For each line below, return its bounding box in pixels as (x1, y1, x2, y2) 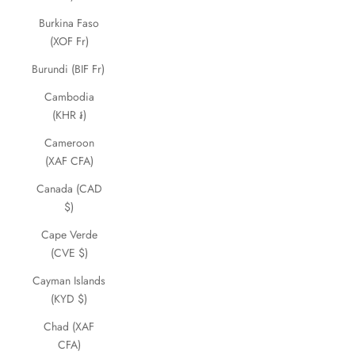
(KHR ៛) (52, 107, 86, 123)
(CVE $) (50, 245, 88, 261)
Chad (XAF (44, 319, 94, 334)
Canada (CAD (36, 181, 102, 197)
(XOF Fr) (49, 33, 89, 49)
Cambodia (44, 89, 94, 105)
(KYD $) (51, 291, 87, 307)
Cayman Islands (32, 273, 105, 288)
